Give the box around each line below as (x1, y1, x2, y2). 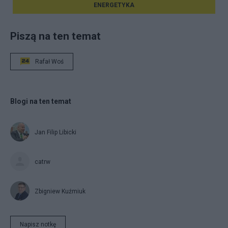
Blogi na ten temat (10, 97, 71, 105)
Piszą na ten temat (10, 29, 101, 42)
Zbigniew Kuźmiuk (35, 187, 85, 195)
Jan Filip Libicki (35, 128, 76, 136)
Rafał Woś (35, 58, 64, 65)
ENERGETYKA (94, 1, 134, 9)
